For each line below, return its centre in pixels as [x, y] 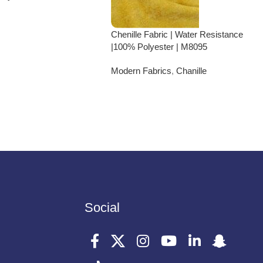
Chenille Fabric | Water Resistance [177, 34]
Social [102, 208]
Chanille [192, 70]
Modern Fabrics [141, 70]
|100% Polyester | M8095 [159, 46]
